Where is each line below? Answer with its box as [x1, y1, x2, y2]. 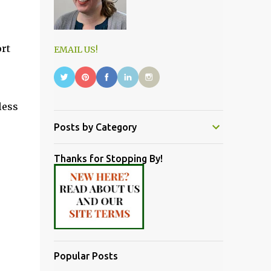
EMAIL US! [53, 44, 98, 55]
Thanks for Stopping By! [53, 153, 163, 164]
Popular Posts [53, 250, 118, 261]
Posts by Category [53, 122, 137, 132]
